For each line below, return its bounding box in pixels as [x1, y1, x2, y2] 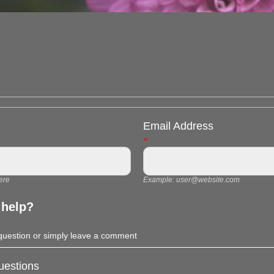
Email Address [143, 120, 213, 133]
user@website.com [176, 176, 240, 185]
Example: [143, 176, 176, 185]
